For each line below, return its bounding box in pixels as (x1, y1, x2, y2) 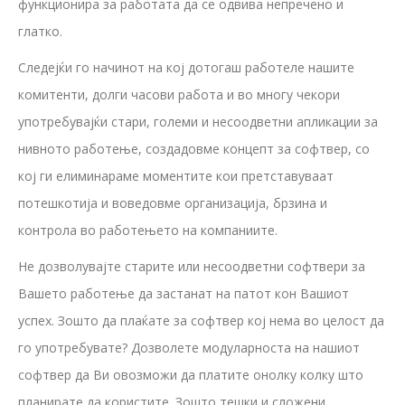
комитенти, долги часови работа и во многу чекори (18, 85, 340, 103)
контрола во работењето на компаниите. (18, 221, 278, 239)
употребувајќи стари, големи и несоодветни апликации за (18, 112, 378, 130)
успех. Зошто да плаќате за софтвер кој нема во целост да (18, 311, 384, 329)
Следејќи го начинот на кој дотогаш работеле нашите (18, 58, 354, 76)
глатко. (18, 22, 62, 40)
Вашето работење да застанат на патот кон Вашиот (18, 284, 349, 302)
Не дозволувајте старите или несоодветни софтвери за (18, 257, 365, 275)
